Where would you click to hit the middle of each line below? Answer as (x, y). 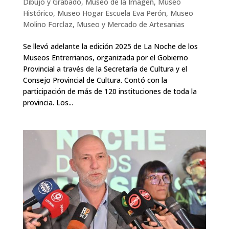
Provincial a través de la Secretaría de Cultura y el (105, 68)
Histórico (38, 13)
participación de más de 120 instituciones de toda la (110, 91)
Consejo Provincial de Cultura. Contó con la (95, 80)
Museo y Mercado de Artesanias (130, 24)
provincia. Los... (48, 102)
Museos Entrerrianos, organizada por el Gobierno (105, 57)
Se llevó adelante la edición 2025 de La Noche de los (110, 46)
